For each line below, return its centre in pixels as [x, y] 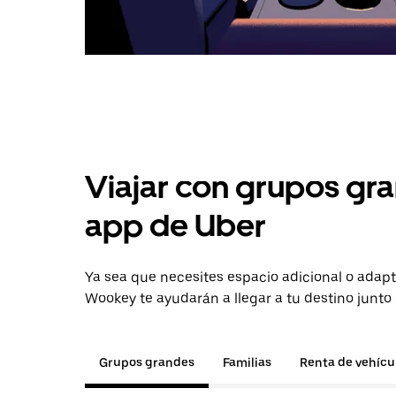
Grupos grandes [147, 362]
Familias [247, 362]
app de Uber [175, 226]
